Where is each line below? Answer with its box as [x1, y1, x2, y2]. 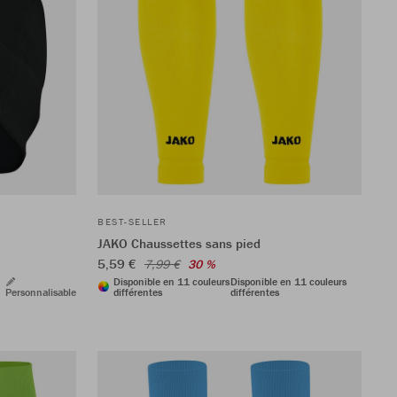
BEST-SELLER [97, 214, 167, 228]
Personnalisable [5, 284, 76, 299]
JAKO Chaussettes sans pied [97, 234, 261, 252]
